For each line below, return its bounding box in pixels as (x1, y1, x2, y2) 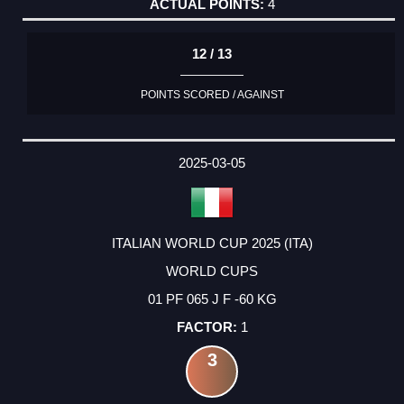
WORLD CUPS (166, 263, 258, 280)
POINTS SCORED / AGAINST (140, 87, 284, 101)
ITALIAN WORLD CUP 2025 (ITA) (111, 235, 313, 252)
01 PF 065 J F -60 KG (147, 291, 277, 308)
